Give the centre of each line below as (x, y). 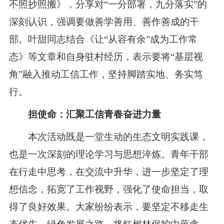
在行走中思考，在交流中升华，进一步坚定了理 (108, 171)
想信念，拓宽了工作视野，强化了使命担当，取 (108, 189)
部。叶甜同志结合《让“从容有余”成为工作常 (103, 39)
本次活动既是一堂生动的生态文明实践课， (108, 136)
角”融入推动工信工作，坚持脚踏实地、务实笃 (106, 74)
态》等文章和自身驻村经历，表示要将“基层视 (106, 56)
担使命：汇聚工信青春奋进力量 (94, 114)
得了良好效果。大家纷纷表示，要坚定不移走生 (108, 206)
